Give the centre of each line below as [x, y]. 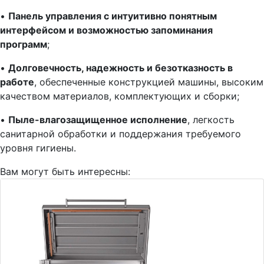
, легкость [211, 120]
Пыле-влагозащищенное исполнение [98, 120]
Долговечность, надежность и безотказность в [121, 68]
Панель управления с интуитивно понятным [113, 16]
